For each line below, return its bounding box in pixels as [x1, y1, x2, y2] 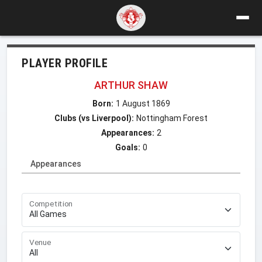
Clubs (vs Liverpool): [54, 113, 134, 123]
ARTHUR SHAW [94, 78, 168, 91]
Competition [29, 198, 73, 209]
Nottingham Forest [136, 113, 208, 123]
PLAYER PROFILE [22, 56, 108, 70]
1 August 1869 [115, 98, 170, 108]
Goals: [115, 142, 140, 152]
